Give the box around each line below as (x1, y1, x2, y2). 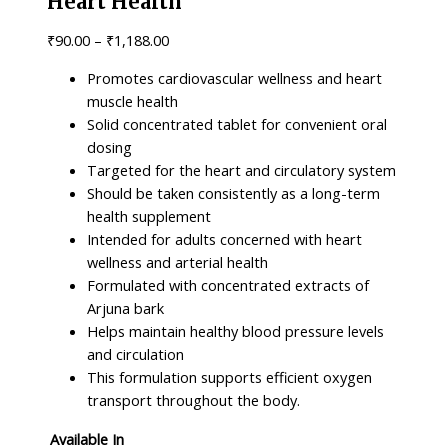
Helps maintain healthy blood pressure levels (87, 320, 385, 341)
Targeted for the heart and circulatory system (87, 159, 397, 180)
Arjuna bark (87, 297, 165, 318)
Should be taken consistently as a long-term (87, 182, 381, 203)
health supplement (87, 205, 212, 226)
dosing (87, 136, 133, 157)
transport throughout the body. (87, 389, 301, 410)
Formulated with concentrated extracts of (87, 274, 370, 295)
